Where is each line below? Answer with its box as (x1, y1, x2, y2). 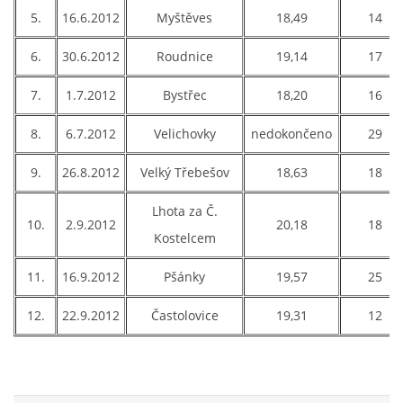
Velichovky (153, 125, 216, 142)
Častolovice (150, 307, 219, 324)
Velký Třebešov (139, 164, 229, 181)
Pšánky (164, 268, 205, 285)
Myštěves (157, 9, 212, 26)
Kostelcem (153, 229, 216, 246)
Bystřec (162, 86, 207, 103)
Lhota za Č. (151, 202, 218, 219)
